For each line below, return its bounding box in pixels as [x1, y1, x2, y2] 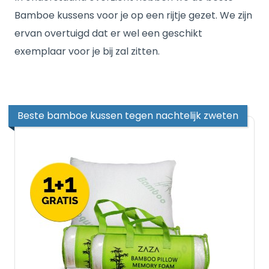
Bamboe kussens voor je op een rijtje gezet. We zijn [14, 8, 252, 22]
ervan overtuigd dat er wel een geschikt [14, 26, 202, 40]
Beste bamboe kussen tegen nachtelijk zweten [17, 109, 238, 122]
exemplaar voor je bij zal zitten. [14, 44, 160, 58]
